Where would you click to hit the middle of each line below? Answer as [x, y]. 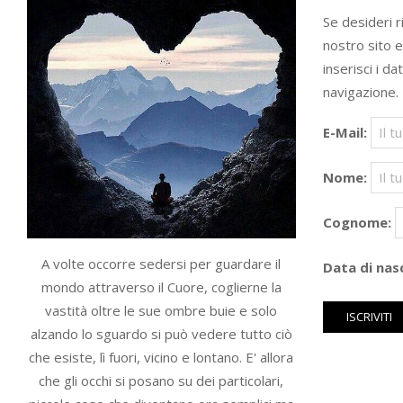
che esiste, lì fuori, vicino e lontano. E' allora [161, 357]
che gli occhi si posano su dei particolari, [161, 380]
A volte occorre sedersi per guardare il [161, 263]
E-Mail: [345, 133]
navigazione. [360, 92]
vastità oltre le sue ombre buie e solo [161, 310]
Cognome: [357, 223]
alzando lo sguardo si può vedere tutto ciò [161, 333]
